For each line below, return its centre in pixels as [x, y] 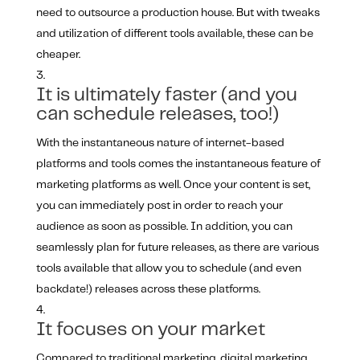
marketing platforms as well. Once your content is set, [173, 185]
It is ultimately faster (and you [166, 96]
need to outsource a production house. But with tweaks [178, 13]
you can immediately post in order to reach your [159, 206]
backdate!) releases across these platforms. [148, 290]
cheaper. [58, 55]
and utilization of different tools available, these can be [174, 34]
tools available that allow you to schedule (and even [168, 269]
